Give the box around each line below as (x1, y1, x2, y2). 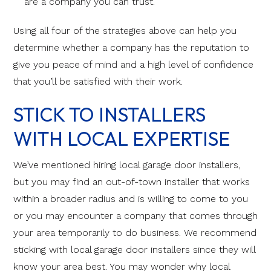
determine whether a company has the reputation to (13, 41, 249, 53)
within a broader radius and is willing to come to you (13, 192, 248, 204)
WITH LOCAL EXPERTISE (13, 126, 230, 151)
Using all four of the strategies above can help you (13, 24, 237, 36)
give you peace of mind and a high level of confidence (13, 58, 253, 70)
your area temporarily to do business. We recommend (13, 226, 256, 238)
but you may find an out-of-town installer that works (13, 175, 250, 188)
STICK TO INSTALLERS (13, 102, 206, 126)
